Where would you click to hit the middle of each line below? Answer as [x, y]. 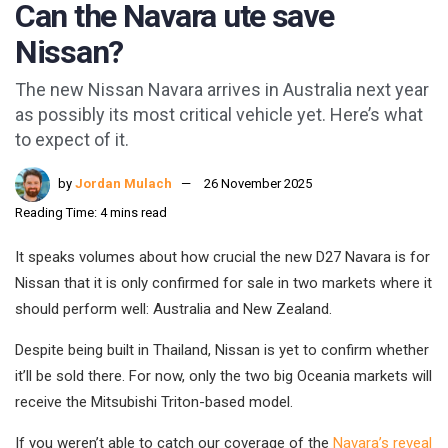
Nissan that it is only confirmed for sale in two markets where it [223, 283]
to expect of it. [72, 140]
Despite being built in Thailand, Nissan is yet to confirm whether [222, 350]
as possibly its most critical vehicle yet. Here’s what [219, 115]
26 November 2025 [258, 184]
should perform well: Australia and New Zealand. [173, 309]
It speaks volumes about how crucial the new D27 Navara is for [222, 257]
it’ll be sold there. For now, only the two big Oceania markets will [223, 376]
